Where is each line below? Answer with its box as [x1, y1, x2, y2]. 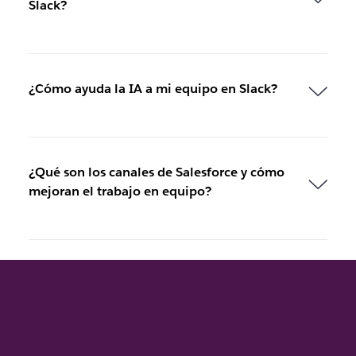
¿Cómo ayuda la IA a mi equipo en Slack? [28, 80, 277, 98]
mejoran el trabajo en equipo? [28, 183, 211, 200]
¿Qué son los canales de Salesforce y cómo [28, 164, 284, 181]
